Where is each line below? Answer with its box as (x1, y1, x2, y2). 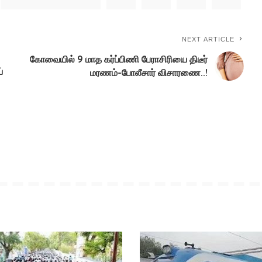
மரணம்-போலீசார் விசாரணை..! (90, 66, 208, 78)
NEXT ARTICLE (182, 35, 235, 43)
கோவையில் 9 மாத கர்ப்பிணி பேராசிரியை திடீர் (30, 53, 208, 65)
